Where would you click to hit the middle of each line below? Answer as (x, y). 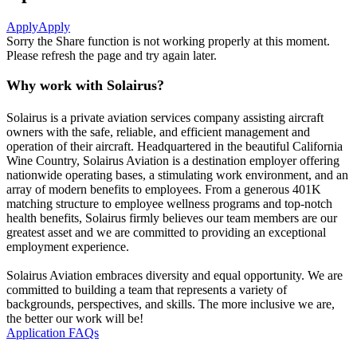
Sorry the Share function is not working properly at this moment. (168, 41)
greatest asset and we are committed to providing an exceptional (166, 232)
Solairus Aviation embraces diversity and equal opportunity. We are (175, 275)
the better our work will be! (75, 318)
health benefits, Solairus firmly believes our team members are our (172, 218)
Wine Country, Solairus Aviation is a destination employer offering (173, 160)
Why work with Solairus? (85, 85)
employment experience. (68, 246)
